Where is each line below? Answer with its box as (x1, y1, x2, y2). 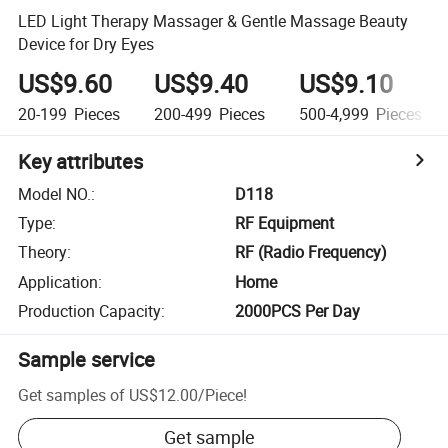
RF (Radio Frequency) (235, 241, 388, 264)
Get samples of (18, 383, 126, 406)
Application (18, 270, 99, 293)
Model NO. (18, 182, 92, 205)
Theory (18, 241, 68, 264)
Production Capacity (18, 300, 162, 323)
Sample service (18, 346, 156, 374)
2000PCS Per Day (235, 300, 361, 323)
